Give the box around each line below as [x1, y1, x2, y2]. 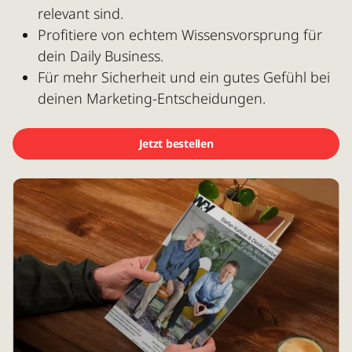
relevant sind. [38, 4, 123, 24]
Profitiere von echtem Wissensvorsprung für [38, 25, 322, 45]
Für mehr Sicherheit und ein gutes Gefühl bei [38, 68, 330, 87]
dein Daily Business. [38, 46, 163, 66]
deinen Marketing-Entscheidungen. [38, 89, 266, 108]
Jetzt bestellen [138, 136, 214, 152]
